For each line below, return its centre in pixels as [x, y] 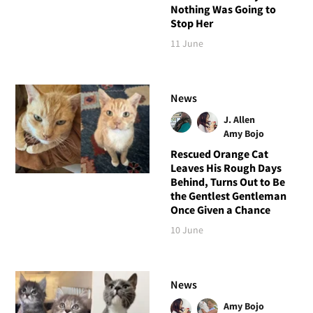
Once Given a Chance [220, 210]
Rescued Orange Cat [219, 154]
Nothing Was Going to [223, 9]
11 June [187, 43]
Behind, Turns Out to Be [227, 182]
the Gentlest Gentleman [228, 196]
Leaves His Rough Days [226, 168]
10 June [187, 230]
